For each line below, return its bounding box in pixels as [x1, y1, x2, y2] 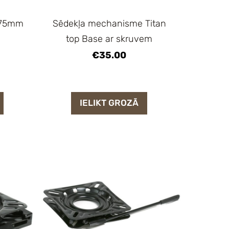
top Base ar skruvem [66, 33, 153, 44]
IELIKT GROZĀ [80, 98, 139, 108]
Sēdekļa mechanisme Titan [52, 17, 166, 29]
